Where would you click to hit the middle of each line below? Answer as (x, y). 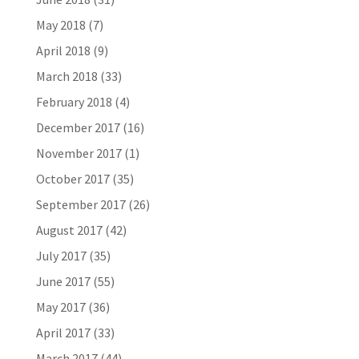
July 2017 (61, 256)
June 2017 (63, 281)
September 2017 (81, 204)
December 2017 (78, 127)
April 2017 (63, 333)
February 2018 (74, 102)
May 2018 (61, 25)
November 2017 (79, 153)
